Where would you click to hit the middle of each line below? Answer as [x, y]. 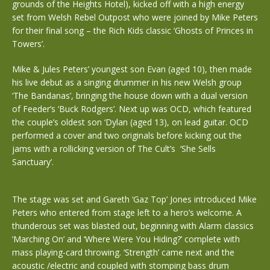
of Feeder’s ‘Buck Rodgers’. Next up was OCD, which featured [132, 109]
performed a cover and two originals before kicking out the [127, 135]
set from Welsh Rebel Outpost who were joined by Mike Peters [135, 17]
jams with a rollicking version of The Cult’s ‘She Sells [114, 149]
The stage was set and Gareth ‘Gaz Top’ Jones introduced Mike [134, 199]
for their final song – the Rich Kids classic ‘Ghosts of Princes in [133, 30]
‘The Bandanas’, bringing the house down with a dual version [130, 96]
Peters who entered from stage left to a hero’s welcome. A [127, 212]
